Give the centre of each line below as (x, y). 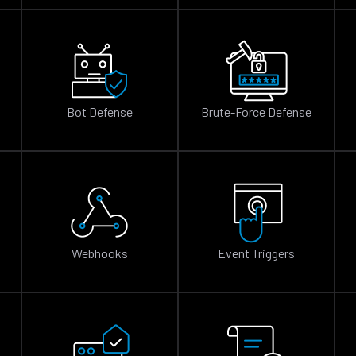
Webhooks (99, 253)
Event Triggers (256, 253)
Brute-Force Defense (256, 112)
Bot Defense (100, 112)
